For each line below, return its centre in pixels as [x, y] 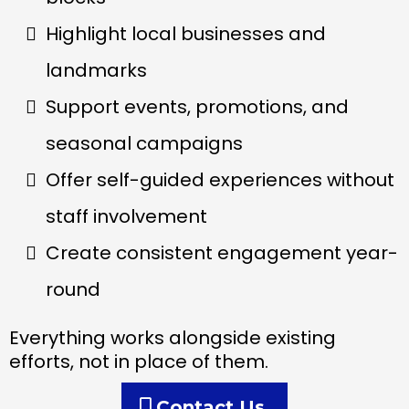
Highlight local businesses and [186, 34]
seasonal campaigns [144, 144]
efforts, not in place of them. [139, 362]
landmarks [96, 71]
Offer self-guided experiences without [220, 180]
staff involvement [126, 217]
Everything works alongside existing [173, 338]
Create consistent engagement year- [222, 253]
